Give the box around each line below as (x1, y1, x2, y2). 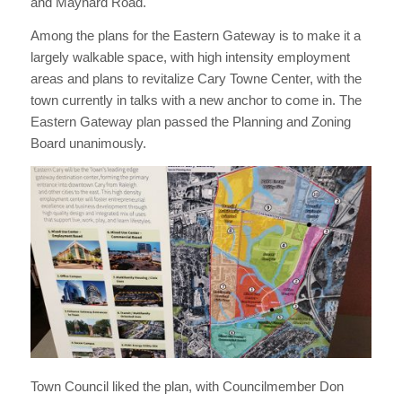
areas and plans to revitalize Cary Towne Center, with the (30, 71, 362, 87)
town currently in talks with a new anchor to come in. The (30, 92, 362, 109)
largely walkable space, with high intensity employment (30, 49, 350, 66)
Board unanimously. (30, 135, 146, 152)
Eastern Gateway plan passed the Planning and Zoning (30, 114, 351, 130)
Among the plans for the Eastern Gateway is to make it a (30, 28, 361, 44)
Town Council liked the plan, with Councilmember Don (30, 378, 344, 394)
